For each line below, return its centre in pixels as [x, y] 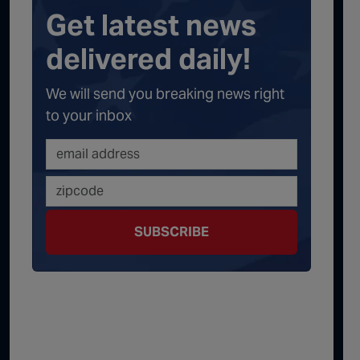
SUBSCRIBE [172, 232]
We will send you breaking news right [165, 94]
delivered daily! [148, 59]
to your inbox [89, 116]
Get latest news [151, 26]
